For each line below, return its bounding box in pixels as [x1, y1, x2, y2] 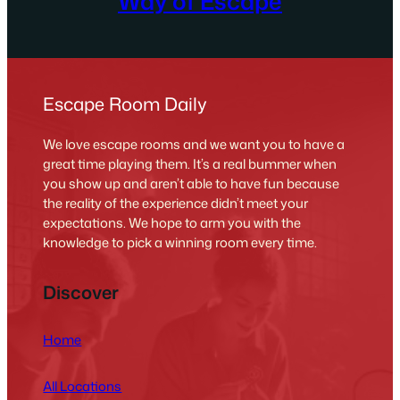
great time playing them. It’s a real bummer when [43, 154, 337, 174]
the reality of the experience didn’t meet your [43, 194, 309, 213]
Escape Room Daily [43, 91, 208, 117]
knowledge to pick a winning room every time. [43, 233, 318, 253]
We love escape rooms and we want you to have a [43, 135, 346, 154]
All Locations [43, 376, 122, 396]
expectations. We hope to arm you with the [43, 213, 302, 233]
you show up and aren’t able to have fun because [43, 174, 340, 194]
